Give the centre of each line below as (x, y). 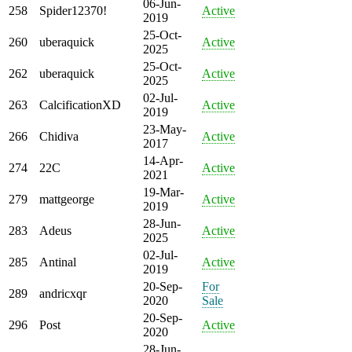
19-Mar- (163, 192)
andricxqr (63, 293)
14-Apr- (163, 160)
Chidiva (59, 136)
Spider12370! (73, 10)
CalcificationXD (80, 104)
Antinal (58, 262)
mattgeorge (67, 199)
